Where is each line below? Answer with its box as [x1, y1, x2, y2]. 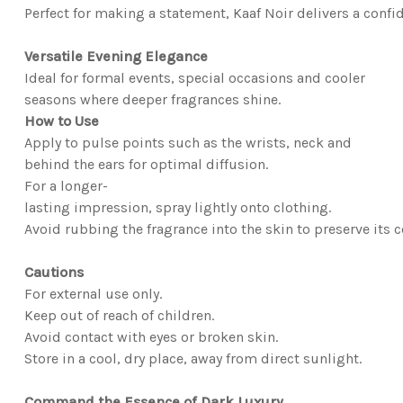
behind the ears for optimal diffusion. [23, 156, 268, 174]
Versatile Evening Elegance [23, 48, 208, 66]
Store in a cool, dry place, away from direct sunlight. [23, 350, 362, 368]
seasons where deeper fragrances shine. [23, 91, 281, 109]
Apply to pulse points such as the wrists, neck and [23, 134, 352, 152]
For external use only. [23, 285, 162, 303]
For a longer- [23, 177, 108, 195]
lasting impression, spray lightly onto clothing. [23, 199, 331, 217]
